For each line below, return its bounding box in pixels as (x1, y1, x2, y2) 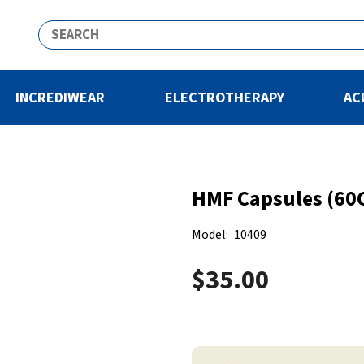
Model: (192, 225, 228, 244)
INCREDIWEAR (15, 87, 106, 108)
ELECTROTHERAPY (164, 87, 284, 108)
